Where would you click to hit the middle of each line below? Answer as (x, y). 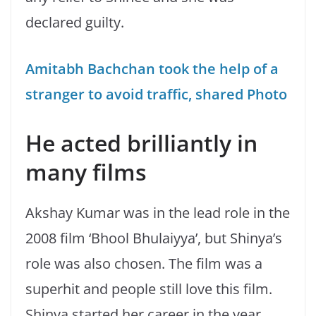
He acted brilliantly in (141, 143)
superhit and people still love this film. (149, 289)
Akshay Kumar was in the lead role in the (158, 213)
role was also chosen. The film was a (144, 264)
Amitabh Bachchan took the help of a (152, 69)
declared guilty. (75, 23)
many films (86, 172)
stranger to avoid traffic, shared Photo (156, 95)
